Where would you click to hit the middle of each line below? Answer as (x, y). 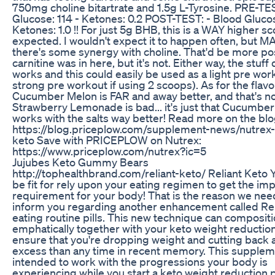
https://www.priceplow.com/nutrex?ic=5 (109, 151)
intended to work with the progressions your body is (140, 261)
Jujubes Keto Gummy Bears (80, 162)
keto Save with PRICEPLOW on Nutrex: (107, 140)
